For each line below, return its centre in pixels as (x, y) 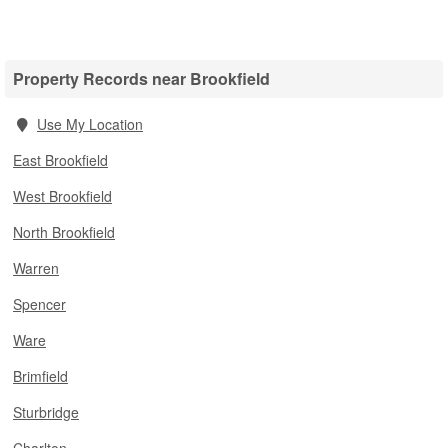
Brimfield (40, 376)
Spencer (39, 304)
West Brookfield (62, 196)
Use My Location (90, 124)
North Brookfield (64, 232)
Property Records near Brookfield (141, 78)
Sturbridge (46, 412)
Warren (36, 268)
